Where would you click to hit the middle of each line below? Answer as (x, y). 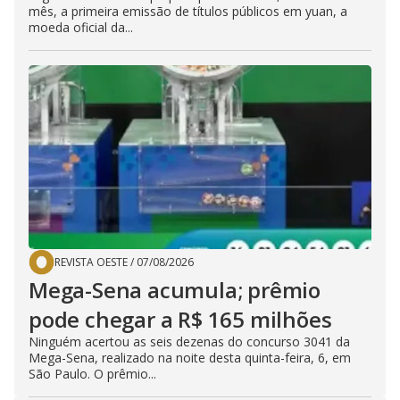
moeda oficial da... (81, 27)
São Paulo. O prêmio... (92, 373)
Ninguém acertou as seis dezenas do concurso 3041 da (189, 341)
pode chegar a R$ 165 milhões (180, 319)
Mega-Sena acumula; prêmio (175, 289)
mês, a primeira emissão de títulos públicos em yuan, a (188, 11)
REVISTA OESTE (91, 262)
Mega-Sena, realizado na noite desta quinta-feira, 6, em (190, 357)
